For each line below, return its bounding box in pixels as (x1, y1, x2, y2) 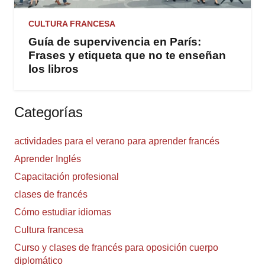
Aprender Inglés (14, 154, 81, 164)
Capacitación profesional (14, 172, 119, 182)
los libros (28, 63, 79, 76)
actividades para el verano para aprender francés (14, 136, 219, 147)
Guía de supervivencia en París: (28, 35, 201, 49)
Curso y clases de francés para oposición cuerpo (14, 243, 218, 253)
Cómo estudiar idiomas (14, 207, 111, 218)
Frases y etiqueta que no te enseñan (28, 49, 226, 62)
